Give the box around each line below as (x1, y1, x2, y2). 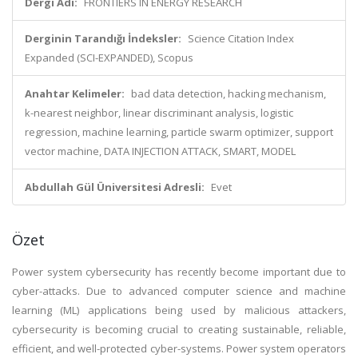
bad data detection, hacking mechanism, (131, 86, 326, 101)
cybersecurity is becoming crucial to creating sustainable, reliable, (12, 322, 346, 336)
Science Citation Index (188, 31, 294, 46)
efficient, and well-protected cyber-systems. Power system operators (12, 341, 346, 356)
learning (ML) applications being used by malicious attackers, (12, 303, 346, 317)
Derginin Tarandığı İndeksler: (25, 31, 181, 46)
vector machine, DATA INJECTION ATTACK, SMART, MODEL (25, 144, 296, 158)
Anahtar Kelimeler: (25, 86, 125, 101)
